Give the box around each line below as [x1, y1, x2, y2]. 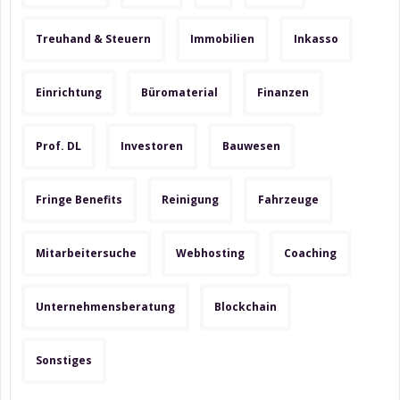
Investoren [121, 138, 183, 154]
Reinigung [162, 192, 219, 208]
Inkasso [294, 31, 338, 47]
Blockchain [214, 299, 277, 315]
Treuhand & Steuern [36, 31, 151, 47]
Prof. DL [36, 138, 81, 154]
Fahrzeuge [258, 192, 319, 208]
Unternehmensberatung [36, 299, 175, 315]
